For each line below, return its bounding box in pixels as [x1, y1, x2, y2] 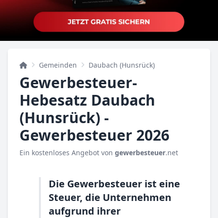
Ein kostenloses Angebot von [19, 148, 115, 157]
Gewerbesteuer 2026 [19, 125, 169, 145]
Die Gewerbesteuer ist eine [49, 177, 180, 190]
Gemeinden [39, 60, 77, 70]
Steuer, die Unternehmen [49, 191, 171, 204]
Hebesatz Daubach [19, 90, 155, 110]
